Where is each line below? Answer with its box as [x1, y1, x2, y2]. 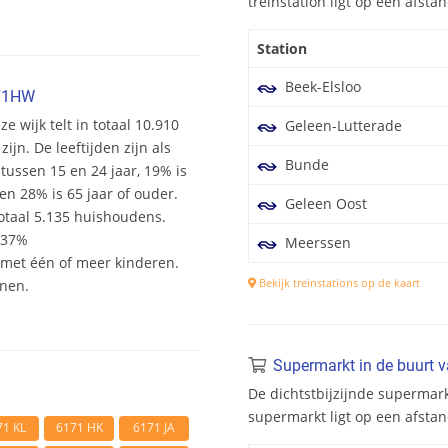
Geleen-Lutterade [281, 116, 402, 136]
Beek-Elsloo [281, 77, 361, 97]
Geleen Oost [281, 194, 367, 214]
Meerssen [281, 233, 351, 253]
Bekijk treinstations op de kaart [256, 275, 420, 291]
